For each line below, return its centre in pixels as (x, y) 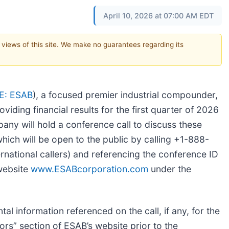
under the (170, 169)
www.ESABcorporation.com (89, 169)
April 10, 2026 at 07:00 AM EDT (158, 16)
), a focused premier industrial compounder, (125, 95)
